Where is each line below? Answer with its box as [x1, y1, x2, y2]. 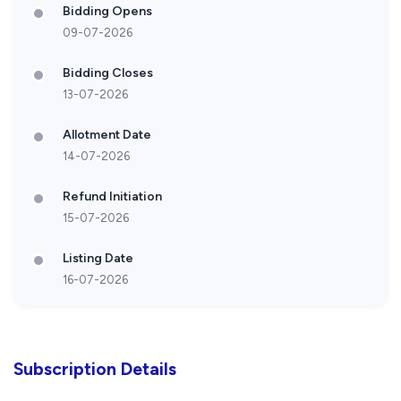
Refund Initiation [63, 189, 162, 205]
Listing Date [63, 251, 133, 267]
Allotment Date [63, 127, 151, 143]
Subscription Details [13, 358, 176, 380]
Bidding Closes [63, 65, 153, 81]
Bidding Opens [63, 4, 152, 20]
